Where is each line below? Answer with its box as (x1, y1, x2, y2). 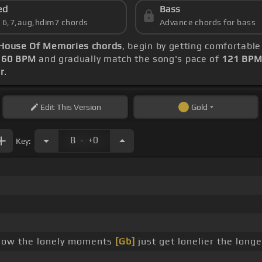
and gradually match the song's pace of (36, 53, 222, 65)
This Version (54, 102, 101, 112)
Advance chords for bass (159, 18, 256, 27)
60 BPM (1, 53, 36, 65)
